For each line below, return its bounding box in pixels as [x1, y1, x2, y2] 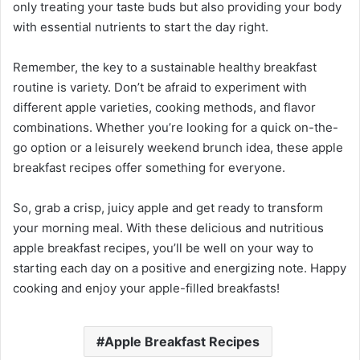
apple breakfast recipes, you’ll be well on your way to [13, 239, 313, 256]
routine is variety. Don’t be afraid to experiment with [13, 79, 307, 95]
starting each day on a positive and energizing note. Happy [13, 260, 346, 276]
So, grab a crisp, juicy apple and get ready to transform [13, 199, 323, 215]
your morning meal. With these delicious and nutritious [13, 219, 324, 235]
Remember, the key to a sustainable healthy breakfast [13, 59, 317, 75]
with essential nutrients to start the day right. [13, 18, 268, 35]
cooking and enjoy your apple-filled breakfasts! [13, 280, 280, 296]
